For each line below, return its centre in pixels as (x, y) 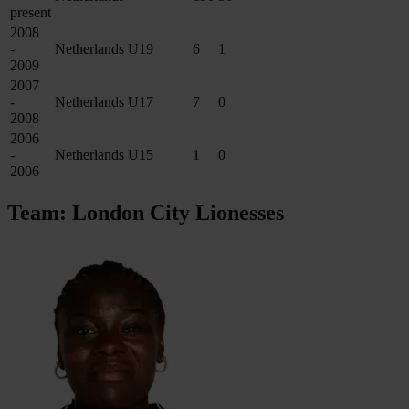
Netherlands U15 (104, 155)
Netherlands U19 (104, 49)
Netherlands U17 (104, 102)
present (31, 13)
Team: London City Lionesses (146, 212)
